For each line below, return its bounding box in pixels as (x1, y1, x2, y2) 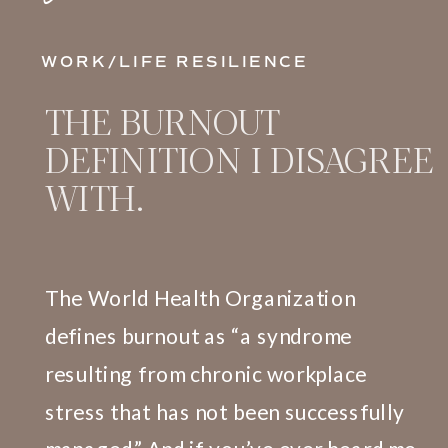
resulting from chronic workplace (44, 361, 367, 387)
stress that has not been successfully (44, 398, 405, 425)
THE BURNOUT (44, 95, 279, 146)
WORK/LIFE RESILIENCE (40, 53, 308, 72)
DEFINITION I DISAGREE (44, 132, 435, 184)
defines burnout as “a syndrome (44, 323, 352, 349)
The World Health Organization (44, 285, 356, 311)
